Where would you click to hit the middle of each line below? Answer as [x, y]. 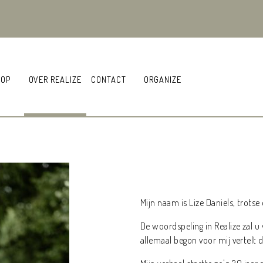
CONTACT [109, 80]
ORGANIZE [163, 80]
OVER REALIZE [55, 80]
